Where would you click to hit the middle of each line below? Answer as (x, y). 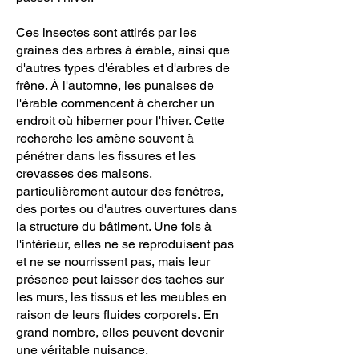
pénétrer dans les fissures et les (106, 156)
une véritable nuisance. (82, 350)
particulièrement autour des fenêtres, (120, 191)
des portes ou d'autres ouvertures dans (127, 209)
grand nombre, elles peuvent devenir (120, 332)
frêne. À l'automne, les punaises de (115, 85)
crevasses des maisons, (84, 173)
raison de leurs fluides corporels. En (117, 315)
